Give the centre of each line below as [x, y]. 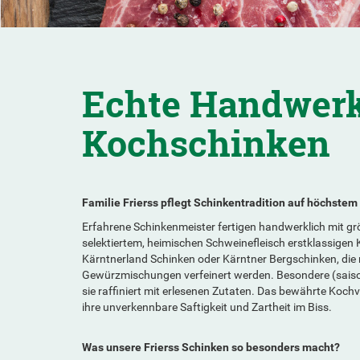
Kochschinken [206, 142]
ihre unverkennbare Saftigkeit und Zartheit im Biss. [208, 307]
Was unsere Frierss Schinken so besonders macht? [211, 347]
